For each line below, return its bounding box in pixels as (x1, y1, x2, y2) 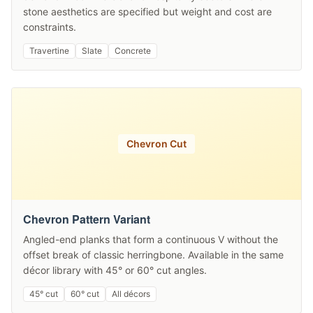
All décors (112, 289, 150, 299)
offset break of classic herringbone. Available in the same (23, 249, 284, 261)
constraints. (23, 21, 76, 33)
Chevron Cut (126, 138, 187, 150)
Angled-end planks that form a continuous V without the (23, 233, 278, 245)
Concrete (115, 45, 151, 56)
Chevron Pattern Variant (23, 211, 150, 227)
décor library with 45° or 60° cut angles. (23, 264, 207, 276)
